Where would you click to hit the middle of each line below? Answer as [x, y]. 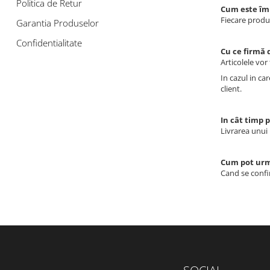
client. [231, 89]
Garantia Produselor [58, 23]
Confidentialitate [49, 43]
